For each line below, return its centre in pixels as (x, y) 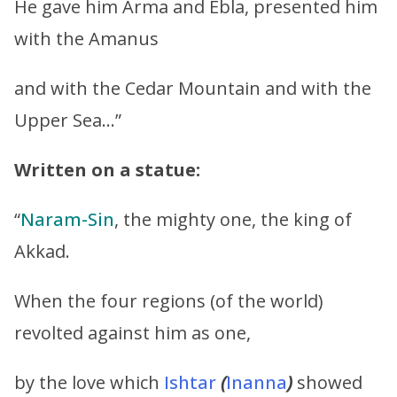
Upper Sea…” (68, 120)
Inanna (257, 382)
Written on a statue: (107, 169)
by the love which (89, 382)
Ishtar (190, 382)
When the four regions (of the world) (169, 300)
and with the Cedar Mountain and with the (193, 88)
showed (327, 382)
